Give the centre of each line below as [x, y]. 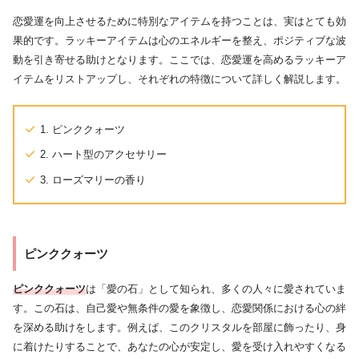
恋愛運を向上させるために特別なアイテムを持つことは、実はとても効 [179, 22]
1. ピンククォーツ [83, 129]
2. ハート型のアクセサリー [103, 155]
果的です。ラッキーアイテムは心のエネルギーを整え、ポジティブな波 [179, 41]
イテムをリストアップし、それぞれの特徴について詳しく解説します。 [179, 79]
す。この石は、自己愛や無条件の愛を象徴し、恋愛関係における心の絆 [179, 309]
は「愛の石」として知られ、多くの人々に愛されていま [216, 289]
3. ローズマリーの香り [93, 180]
